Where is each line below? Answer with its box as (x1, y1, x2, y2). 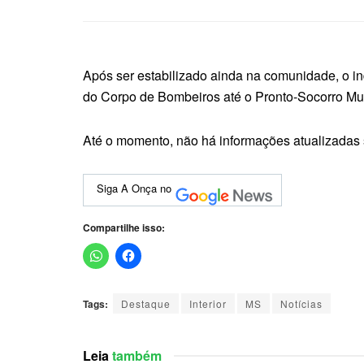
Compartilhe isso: (83, 219, 165, 235)
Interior (189, 296, 227, 310)
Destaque (121, 296, 171, 310)
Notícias (280, 296, 323, 310)
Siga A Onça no (97, 180, 171, 196)
